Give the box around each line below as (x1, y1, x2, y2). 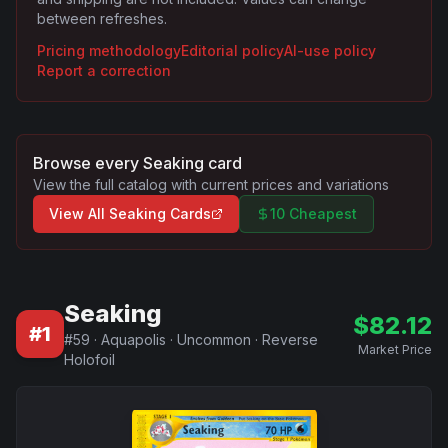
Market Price (358, 342, 432, 357)
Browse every (33, 153, 143, 173)
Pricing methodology (37, 42, 181, 59)
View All (49, 205, 109, 222)
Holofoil (64, 351, 115, 368)
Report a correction (37, 62, 171, 79)
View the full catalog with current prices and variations (33, 176, 389, 193)
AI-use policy (284, 42, 376, 59)
